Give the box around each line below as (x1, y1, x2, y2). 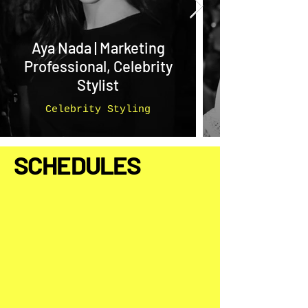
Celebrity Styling (45, 104, 151, 115)
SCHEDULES (14, 149, 141, 179)
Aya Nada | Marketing (31, 38, 165, 56)
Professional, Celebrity (23, 57, 173, 75)
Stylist (77, 76, 119, 93)
